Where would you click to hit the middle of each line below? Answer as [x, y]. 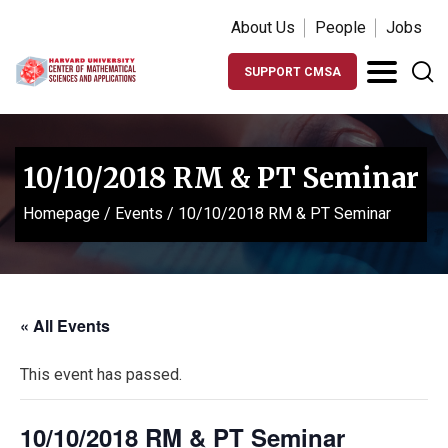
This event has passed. [101, 374]
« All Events [65, 325]
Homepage [61, 213]
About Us [263, 27]
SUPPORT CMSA [292, 72]
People [340, 27]
